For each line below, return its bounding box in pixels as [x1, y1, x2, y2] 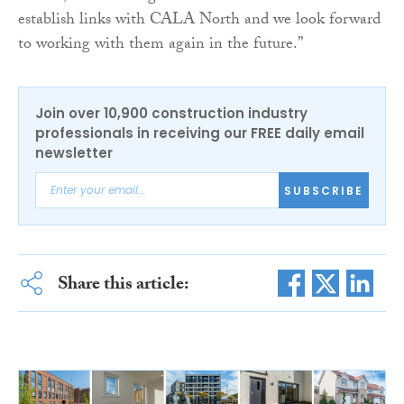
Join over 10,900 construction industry [35, 104, 308, 124]
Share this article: [57, 271, 189, 302]
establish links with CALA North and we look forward [18, 7, 381, 36]
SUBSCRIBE [284, 182, 363, 198]
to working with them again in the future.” [18, 32, 303, 60]
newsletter [35, 143, 113, 163]
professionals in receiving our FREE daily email [35, 124, 364, 143]
